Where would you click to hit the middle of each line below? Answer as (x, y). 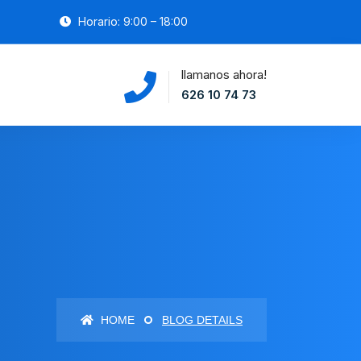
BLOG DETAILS (202, 320)
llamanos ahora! (224, 75)
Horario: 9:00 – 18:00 (131, 21)
